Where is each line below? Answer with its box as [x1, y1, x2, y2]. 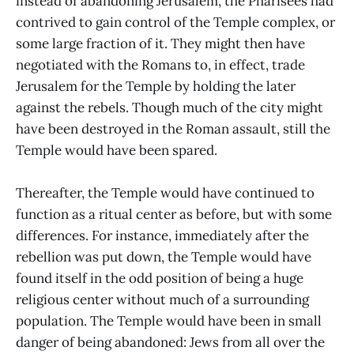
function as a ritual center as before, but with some [16, 205, 332, 224]
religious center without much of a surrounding [16, 291, 309, 309]
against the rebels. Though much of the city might [16, 99, 323, 117]
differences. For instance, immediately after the [16, 227, 309, 245]
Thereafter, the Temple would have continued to [16, 184, 314, 202]
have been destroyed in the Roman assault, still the [16, 120, 330, 138]
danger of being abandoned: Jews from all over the [16, 333, 325, 352]
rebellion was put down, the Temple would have [16, 248, 311, 266]
